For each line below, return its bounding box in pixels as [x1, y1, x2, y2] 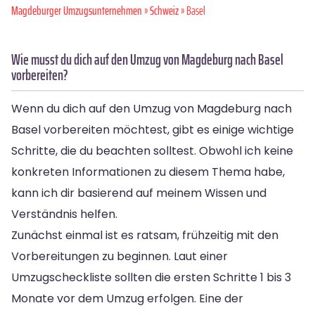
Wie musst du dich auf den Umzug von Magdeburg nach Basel [11, 47, 283, 71]
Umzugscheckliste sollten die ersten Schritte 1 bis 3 [11, 269, 291, 285]
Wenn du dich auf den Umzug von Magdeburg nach [11, 100, 292, 117]
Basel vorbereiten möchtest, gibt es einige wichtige [11, 121, 294, 138]
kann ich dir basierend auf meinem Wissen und [11, 184, 266, 201]
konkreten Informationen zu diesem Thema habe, [11, 163, 285, 180]
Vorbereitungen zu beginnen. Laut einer [11, 247, 228, 264]
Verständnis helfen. [11, 205, 117, 222]
